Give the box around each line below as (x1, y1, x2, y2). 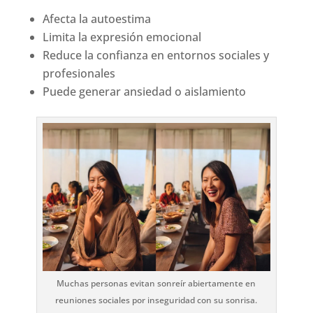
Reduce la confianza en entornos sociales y (42, 47, 269, 63)
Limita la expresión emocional (42, 29, 201, 45)
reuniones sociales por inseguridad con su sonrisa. (55, 293, 258, 306)
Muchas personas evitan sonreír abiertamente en (57, 277, 256, 289)
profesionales (42, 65, 115, 81)
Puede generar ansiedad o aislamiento (42, 83, 246, 99)
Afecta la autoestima (42, 10, 151, 27)
